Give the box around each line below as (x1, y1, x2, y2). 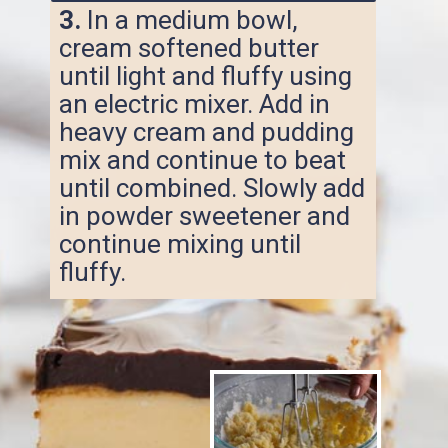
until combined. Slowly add (58, 173, 365, 204)
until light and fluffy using (58, 61, 352, 92)
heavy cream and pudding (58, 117, 354, 148)
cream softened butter (58, 33, 319, 64)
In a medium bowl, (86, 5, 298, 36)
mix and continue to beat (58, 145, 346, 176)
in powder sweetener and (58, 201, 350, 232)
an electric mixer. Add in (58, 89, 330, 120)
